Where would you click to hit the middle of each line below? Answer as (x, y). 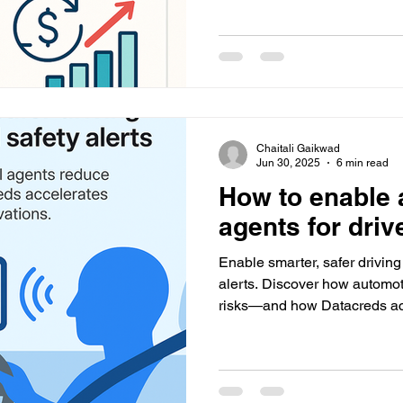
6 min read (363, 163)
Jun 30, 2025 (288, 163)
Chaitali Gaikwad (298, 148)
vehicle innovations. (282, 327)
